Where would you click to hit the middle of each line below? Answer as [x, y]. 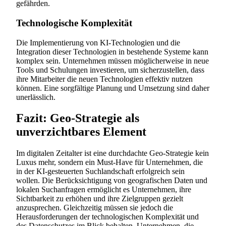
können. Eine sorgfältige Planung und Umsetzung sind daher [113, 88]
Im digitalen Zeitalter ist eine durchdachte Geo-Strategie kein [112, 153]
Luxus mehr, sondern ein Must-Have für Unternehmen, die [109, 162]
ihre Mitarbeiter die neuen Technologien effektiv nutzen [104, 79]
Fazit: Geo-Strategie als [78, 118]
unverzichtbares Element [81, 132]
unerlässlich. [36, 97]
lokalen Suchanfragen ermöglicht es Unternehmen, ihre [104, 190]
